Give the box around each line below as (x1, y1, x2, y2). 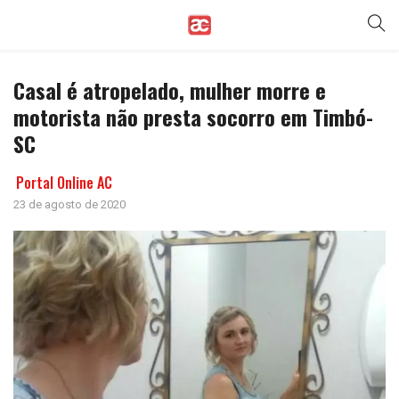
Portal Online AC (16, 172, 112, 193)
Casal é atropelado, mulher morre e (13, 74, 326, 106)
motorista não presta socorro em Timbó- (13, 101, 373, 133)
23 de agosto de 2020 (13, 198, 126, 211)
